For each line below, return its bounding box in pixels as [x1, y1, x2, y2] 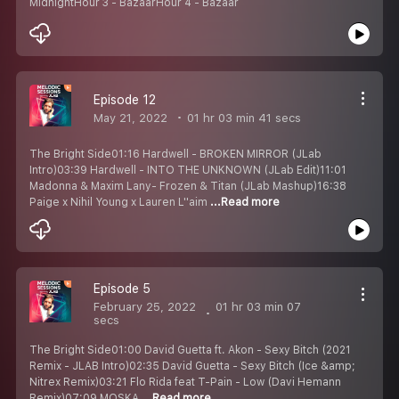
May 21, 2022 [94, 110, 167, 125]
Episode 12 [94, 92, 156, 107]
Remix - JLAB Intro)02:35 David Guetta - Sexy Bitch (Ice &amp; [29, 359, 355, 372]
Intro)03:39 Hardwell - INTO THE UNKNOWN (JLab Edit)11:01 [29, 163, 346, 176]
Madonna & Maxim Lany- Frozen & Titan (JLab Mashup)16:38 [29, 179, 346, 192]
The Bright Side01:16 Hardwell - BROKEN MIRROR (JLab [29, 147, 322, 160]
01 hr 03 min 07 [212, 300, 301, 314]
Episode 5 [94, 281, 151, 297]
